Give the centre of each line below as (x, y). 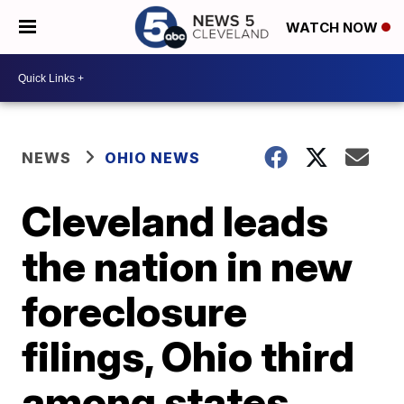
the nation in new (188, 266)
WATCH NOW (334, 28)
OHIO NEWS (153, 158)
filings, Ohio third (188, 356)
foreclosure (135, 311)
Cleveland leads (175, 221)
